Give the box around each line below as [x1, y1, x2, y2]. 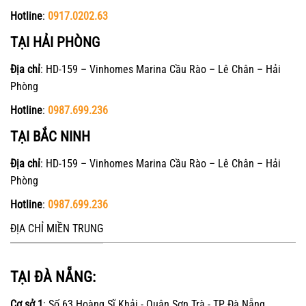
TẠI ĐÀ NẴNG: [10, 267, 96, 286]
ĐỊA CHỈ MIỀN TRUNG [10, 222, 103, 236]
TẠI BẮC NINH [10, 128, 90, 145]
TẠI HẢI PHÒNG [10, 34, 100, 51]
